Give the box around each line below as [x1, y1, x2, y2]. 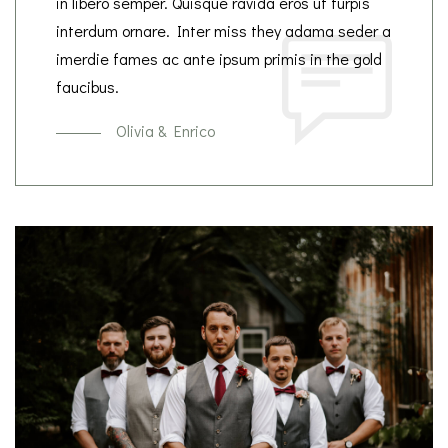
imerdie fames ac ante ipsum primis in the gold [56, 47, 382, 69]
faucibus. [56, 75, 119, 97]
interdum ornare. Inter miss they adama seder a [56, 19, 391, 41]
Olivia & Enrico [116, 119, 215, 141]
